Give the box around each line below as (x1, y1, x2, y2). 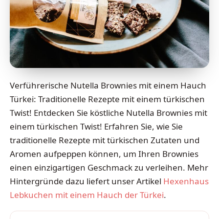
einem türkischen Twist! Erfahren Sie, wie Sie (10, 121, 183, 132)
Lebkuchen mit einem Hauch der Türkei (10, 189, 164, 201)
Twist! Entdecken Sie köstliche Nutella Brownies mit (10, 107, 207, 119)
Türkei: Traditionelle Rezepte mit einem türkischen (10, 93, 205, 105)
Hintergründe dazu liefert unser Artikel (10, 175, 163, 187)
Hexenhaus (163, 175, 209, 187)
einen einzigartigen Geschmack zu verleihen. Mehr (10, 162, 208, 174)
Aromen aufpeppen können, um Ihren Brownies (10, 148, 198, 160)
